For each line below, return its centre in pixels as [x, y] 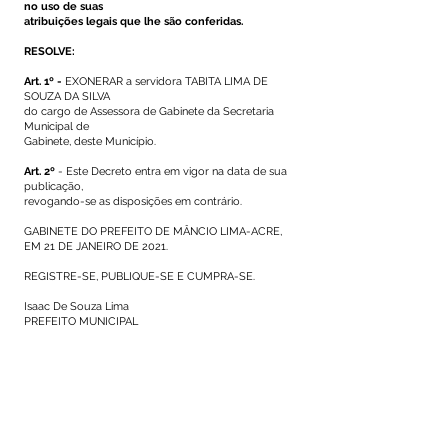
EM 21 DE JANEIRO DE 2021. [96, 246]
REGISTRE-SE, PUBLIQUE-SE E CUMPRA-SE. [139, 276]
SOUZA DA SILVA [67, 96]
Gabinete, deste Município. [90, 141]
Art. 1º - [43, 81]
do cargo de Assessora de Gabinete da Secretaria [149, 111]
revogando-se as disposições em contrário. [133, 201]
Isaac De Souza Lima [76, 306]
